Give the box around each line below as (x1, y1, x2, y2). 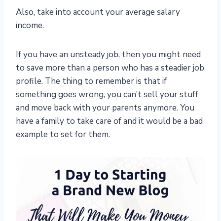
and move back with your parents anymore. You (16, 102, 194, 114)
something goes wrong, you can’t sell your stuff (16, 89, 198, 101)
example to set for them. (16, 129, 110, 141)
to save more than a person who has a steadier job (16, 62, 204, 74)
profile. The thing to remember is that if (16, 75, 167, 87)
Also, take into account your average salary (16, 6, 180, 18)
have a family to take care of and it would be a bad (16, 115, 203, 127)
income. (16, 20, 44, 32)
